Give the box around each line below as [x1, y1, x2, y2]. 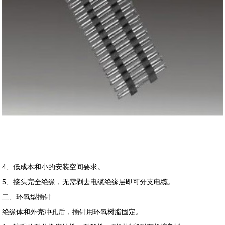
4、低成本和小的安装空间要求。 [2, 162, 105, 171]
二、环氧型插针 [2, 192, 52, 201]
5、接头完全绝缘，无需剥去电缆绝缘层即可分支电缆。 [2, 177, 175, 186]
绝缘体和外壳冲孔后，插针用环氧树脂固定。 [2, 207, 143, 216]
